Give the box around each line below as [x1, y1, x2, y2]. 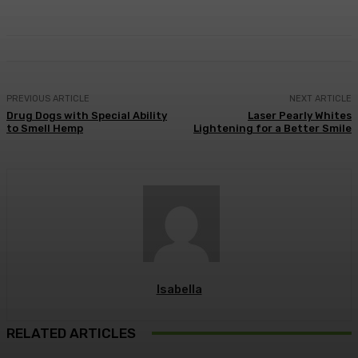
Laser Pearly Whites [247, 109, 352, 122]
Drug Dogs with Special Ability [6, 109, 167, 122]
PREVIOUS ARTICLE [6, 93, 89, 105]
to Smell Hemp [6, 122, 83, 135]
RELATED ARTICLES [6, 325, 136, 342]
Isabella [156, 282, 202, 297]
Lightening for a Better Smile [193, 122, 352, 135]
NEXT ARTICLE [288, 93, 352, 105]
